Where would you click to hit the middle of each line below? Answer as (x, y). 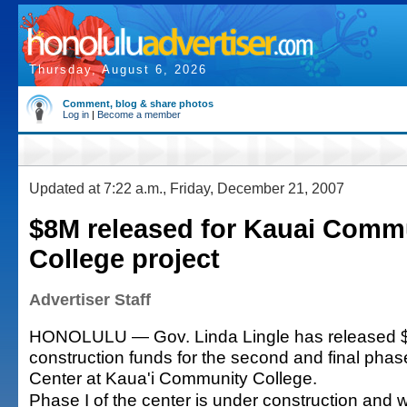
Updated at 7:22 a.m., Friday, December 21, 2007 (187, 188)
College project (124, 259)
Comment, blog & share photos (138, 104)
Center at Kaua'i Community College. (173, 378)
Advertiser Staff (90, 300)
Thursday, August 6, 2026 (118, 69)
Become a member (139, 114)
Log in (76, 114)
